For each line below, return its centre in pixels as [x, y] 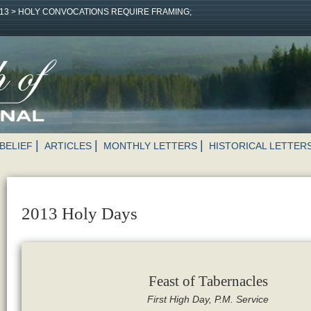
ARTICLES [68, 146]
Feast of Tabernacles [208, 281]
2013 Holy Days [79, 214]
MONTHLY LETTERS [150, 146]
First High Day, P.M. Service [208, 299]
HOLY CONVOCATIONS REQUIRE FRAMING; [105, 12]
